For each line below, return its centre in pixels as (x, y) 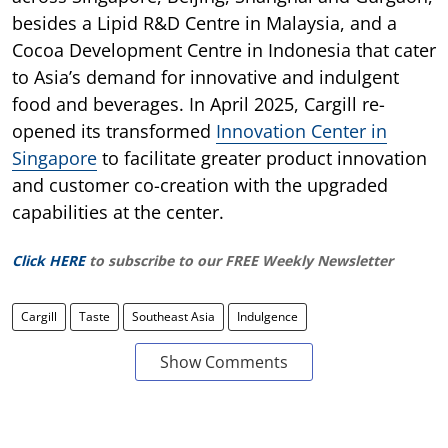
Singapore (54, 157)
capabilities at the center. (118, 211)
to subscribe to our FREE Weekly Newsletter (241, 260)
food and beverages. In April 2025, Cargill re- (198, 103)
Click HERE (48, 260)
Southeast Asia (173, 316)
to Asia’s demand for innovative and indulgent (205, 76)
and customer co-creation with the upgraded (200, 184)
